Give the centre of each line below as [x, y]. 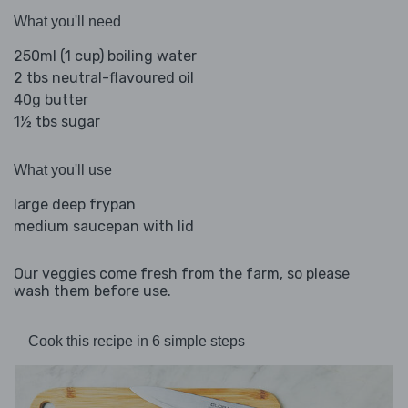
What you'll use [63, 170]
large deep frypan [75, 205]
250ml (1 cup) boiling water [105, 56]
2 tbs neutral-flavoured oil [104, 78]
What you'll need [67, 22]
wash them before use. [92, 291]
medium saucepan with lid [104, 227]
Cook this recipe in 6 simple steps [137, 342]
